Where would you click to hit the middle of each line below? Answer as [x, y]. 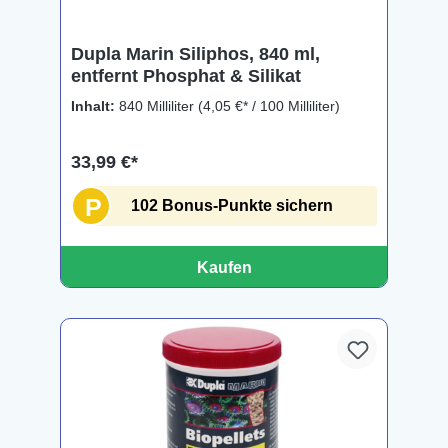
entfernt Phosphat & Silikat [186, 76]
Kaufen [224, 267]
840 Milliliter [158, 106]
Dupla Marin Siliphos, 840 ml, [195, 54]
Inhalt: [95, 106]
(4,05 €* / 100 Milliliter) [269, 106]
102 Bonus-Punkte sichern [232, 205]
